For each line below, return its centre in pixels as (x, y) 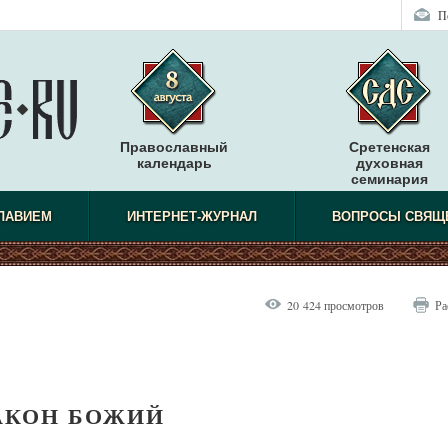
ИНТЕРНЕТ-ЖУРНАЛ (192, 216)
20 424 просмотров (335, 305)
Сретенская (389, 147)
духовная (389, 163)
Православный (174, 147)
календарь (174, 163)
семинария (389, 179)
